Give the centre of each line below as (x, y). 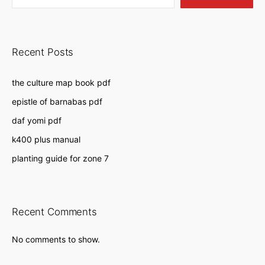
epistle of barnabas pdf (57, 101)
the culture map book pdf (61, 82)
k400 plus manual (46, 140)
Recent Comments (54, 211)
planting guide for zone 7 (60, 159)
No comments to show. (56, 239)
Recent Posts (43, 52)
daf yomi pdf (37, 120)
